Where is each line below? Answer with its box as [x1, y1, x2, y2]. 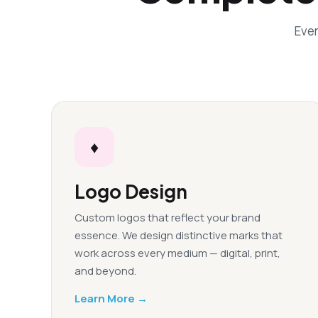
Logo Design [75, 180, 187, 203]
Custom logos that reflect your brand [75, 210, 261, 225]
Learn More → [75, 291, 148, 306]
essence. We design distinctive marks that [75, 228, 283, 243]
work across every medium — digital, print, [75, 246, 280, 261]
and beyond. [75, 263, 136, 278]
